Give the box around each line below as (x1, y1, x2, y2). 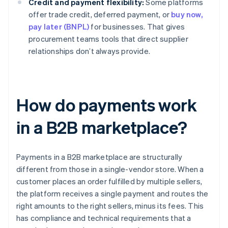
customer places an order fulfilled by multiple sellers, (16, 176, 203, 187)
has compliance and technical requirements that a (16, 213, 191, 223)
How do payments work (16, 94, 197, 116)
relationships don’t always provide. (28, 46, 150, 56)
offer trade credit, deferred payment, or (28, 9, 172, 20)
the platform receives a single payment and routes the (16, 188, 209, 199)
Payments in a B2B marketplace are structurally (16, 152, 183, 162)
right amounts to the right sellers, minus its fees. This (16, 201, 204, 211)
